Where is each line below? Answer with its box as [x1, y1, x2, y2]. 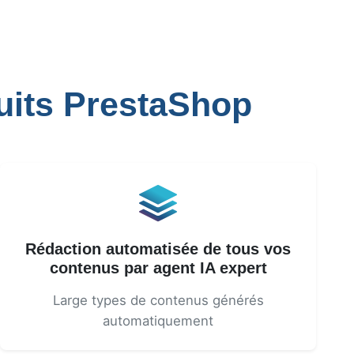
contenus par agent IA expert [49, 259, 267, 277]
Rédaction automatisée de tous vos [25, 240, 291, 258]
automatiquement [103, 313, 213, 329]
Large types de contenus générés [52, 292, 264, 308]
